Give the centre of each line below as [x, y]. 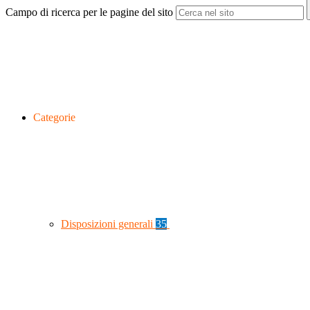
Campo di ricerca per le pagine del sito [89, 12]
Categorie [54, 118]
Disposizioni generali [108, 224]
